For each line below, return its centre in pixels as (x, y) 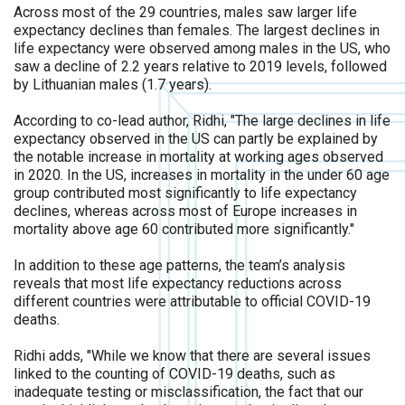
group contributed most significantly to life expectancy (185, 193)
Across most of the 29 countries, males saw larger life (185, 12)
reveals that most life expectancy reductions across (178, 283)
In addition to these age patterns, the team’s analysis (179, 265)
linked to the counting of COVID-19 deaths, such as (174, 374)
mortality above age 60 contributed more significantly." (184, 229)
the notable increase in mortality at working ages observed (198, 157)
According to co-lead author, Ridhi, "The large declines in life (202, 121)
